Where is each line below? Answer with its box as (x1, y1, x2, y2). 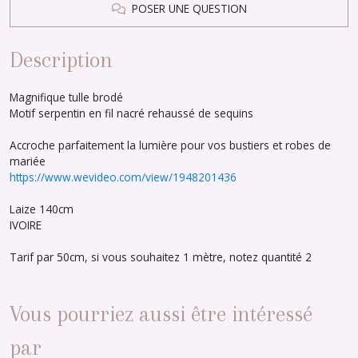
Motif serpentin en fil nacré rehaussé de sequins (10, 105, 253, 121)
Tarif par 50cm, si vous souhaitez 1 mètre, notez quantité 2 (10, 249, 312, 265)
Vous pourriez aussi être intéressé (10, 301, 312, 326)
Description (10, 47, 113, 72)
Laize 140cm (10, 201, 74, 217)
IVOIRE (10, 217, 42, 233)
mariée (10, 153, 46, 169)
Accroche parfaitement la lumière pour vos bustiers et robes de (10, 137, 331, 153)
